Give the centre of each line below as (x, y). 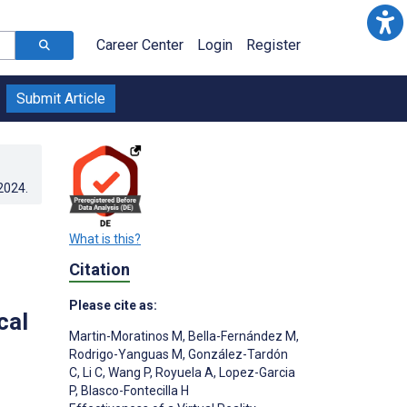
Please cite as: (113, 306)
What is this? (105, 238)
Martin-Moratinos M (126, 337)
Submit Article (61, 99)
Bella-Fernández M (241, 337)
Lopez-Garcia (256, 373)
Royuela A (183, 373)
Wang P (128, 373)
